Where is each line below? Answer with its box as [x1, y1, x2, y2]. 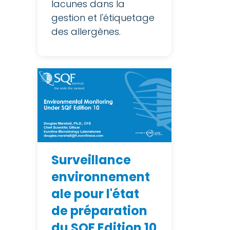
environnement [51, 168, 150, 185]
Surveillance [51, 151, 131, 168]
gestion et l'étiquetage [51, 11, 155, 24]
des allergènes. [51, 25, 121, 38]
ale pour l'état [51, 185, 139, 202]
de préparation [51, 202, 147, 219]
